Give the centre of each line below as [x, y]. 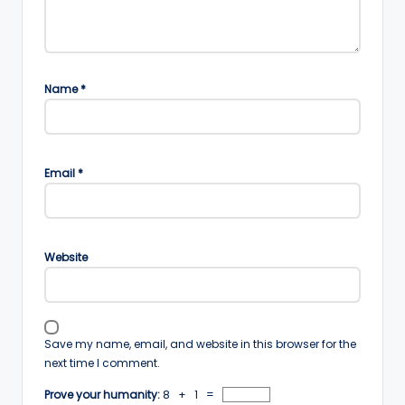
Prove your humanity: [104, 395]
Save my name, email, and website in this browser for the [200, 344]
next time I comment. [102, 363]
